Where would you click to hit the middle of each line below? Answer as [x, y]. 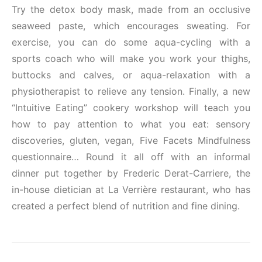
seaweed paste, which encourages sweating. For [131, 25]
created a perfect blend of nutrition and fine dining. [126, 206]
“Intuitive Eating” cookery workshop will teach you [131, 107]
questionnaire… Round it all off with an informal [131, 156]
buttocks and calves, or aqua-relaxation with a [131, 75]
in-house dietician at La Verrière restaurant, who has [131, 189]
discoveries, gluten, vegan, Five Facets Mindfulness [131, 140]
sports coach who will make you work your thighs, [131, 58]
